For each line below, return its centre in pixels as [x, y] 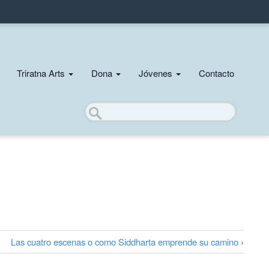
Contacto [216, 73]
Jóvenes [157, 73]
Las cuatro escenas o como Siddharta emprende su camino [126, 241]
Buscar [98, 108]
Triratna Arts [42, 73]
